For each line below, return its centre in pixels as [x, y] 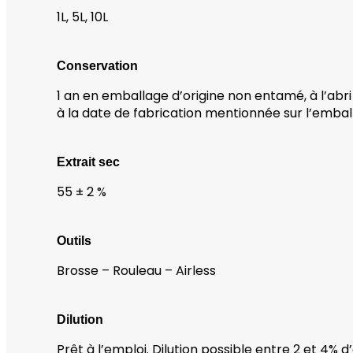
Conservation [97, 65]
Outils [74, 240]
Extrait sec [88, 162]
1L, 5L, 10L [82, 17]
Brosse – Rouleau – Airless [136, 270]
